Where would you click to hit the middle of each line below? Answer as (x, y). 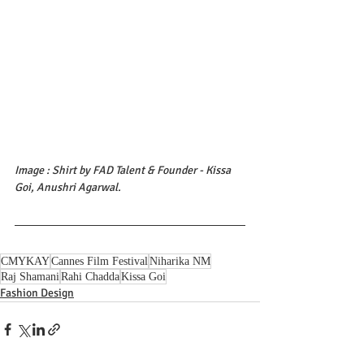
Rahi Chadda (90, 277)
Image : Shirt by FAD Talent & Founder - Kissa (124, 171)
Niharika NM (180, 262)
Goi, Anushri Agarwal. (68, 188)
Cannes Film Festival (100, 262)
